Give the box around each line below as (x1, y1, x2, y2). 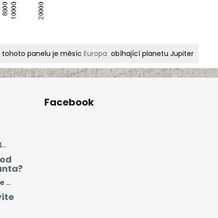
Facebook (44, 95, 94, 109)
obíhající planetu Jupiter (107, 49, 194, 59)
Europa (84, 49, 107, 59)
